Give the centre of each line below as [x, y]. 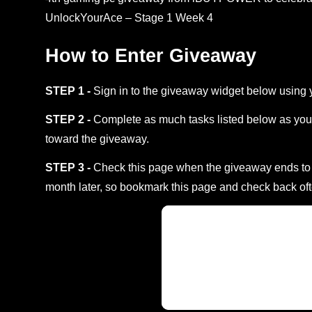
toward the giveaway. [97, 139]
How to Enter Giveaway [151, 56]
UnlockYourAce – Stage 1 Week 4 [129, 18]
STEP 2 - [69, 119]
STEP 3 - [69, 167]
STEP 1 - [69, 91]
